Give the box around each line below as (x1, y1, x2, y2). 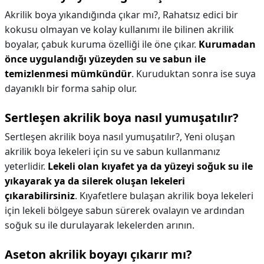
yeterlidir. (5, 160, 48, 173)
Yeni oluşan (184, 130, 235, 143)
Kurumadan (199, 38, 256, 51)
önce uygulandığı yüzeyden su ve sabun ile (5, 52, 206, 65)
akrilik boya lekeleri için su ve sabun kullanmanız (5, 145, 220, 158)
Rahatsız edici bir (163, 8, 238, 21)
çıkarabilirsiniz (5, 189, 75, 202)
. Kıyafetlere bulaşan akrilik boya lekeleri (75, 189, 253, 202)
